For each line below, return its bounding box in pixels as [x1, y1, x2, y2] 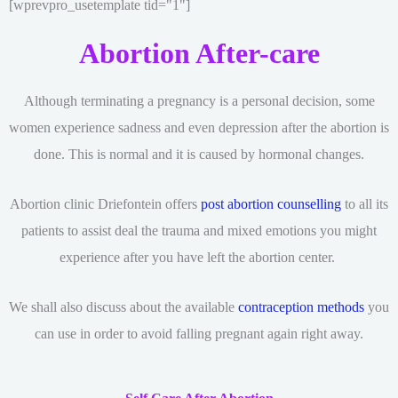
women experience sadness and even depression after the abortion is [9, 118, 389, 136]
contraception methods [238, 298, 364, 316]
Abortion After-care [78, 36, 320, 69]
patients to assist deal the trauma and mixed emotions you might [21, 222, 377, 240]
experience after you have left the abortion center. [60, 249, 338, 267]
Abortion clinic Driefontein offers [10, 195, 201, 213]
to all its [341, 195, 388, 213]
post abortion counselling [201, 195, 341, 213]
